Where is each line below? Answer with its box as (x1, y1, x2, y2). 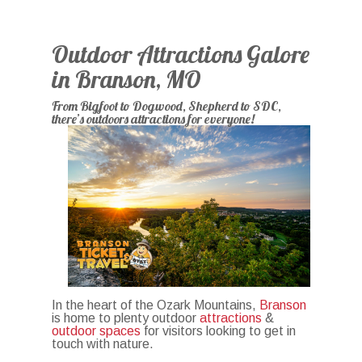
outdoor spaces (52, 324, 141, 339)
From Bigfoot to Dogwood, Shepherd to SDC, (52, 98, 282, 114)
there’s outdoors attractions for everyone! (52, 111, 255, 127)
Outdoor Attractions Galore (52, 39, 310, 69)
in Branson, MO (52, 64, 202, 94)
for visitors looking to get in (141, 324, 297, 339)
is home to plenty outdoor (52, 311, 200, 326)
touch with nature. (52, 337, 154, 351)
